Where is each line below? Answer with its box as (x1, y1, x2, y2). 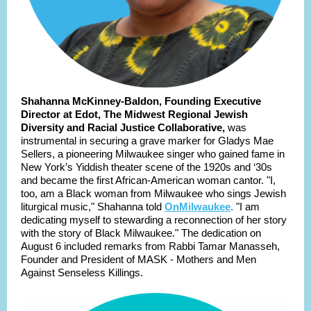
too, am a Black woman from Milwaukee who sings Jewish (21, 187, 286, 199)
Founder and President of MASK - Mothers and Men (21, 253, 256, 265)
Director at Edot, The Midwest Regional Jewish (21, 108, 248, 120)
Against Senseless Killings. (21, 267, 146, 278)
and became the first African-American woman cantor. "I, (21, 174, 276, 186)
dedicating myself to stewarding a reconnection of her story (21, 214, 287, 226)
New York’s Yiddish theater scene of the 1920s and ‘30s (21, 161, 272, 173)
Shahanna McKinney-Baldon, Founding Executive (21, 95, 261, 107)
